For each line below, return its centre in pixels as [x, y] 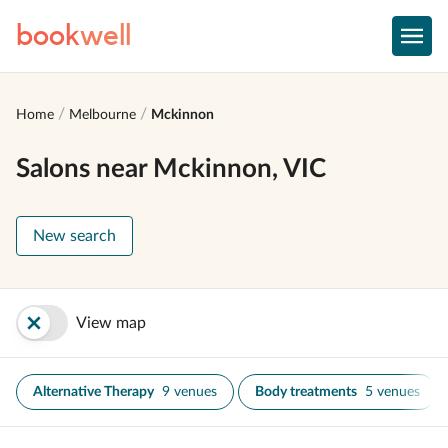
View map [111, 323]
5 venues [392, 392]
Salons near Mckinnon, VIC [171, 169]
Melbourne [102, 115]
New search [74, 236]
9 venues [189, 392]
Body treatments [306, 392]
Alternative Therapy [93, 392]
